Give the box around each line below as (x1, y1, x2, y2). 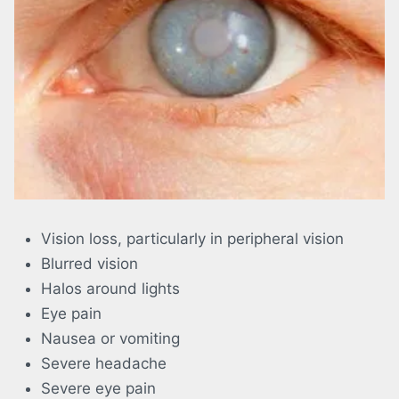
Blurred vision (41, 255, 138, 273)
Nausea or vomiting (41, 330, 180, 348)
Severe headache (41, 354, 167, 373)
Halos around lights (41, 280, 180, 298)
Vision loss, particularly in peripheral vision (41, 230, 344, 248)
